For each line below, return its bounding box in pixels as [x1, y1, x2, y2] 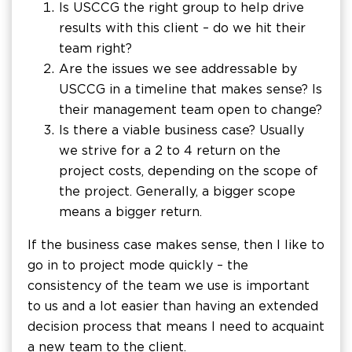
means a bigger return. [59, 204, 202, 219]
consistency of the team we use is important [27, 278, 310, 293]
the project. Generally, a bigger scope [59, 184, 295, 199]
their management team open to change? [59, 102, 322, 117]
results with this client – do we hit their [59, 20, 306, 35]
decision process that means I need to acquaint [27, 319, 324, 334]
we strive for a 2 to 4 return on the [59, 143, 280, 158]
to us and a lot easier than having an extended [27, 299, 318, 313]
